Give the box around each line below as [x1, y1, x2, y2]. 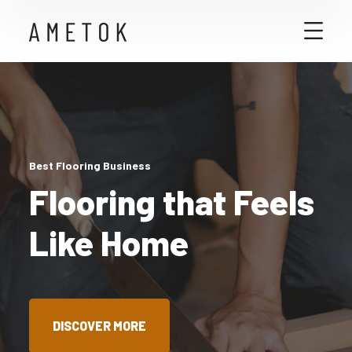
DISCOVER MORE [53, 317, 147, 333]
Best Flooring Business [29, 158, 152, 172]
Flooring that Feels [29, 180, 315, 222]
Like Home [29, 221, 189, 263]
